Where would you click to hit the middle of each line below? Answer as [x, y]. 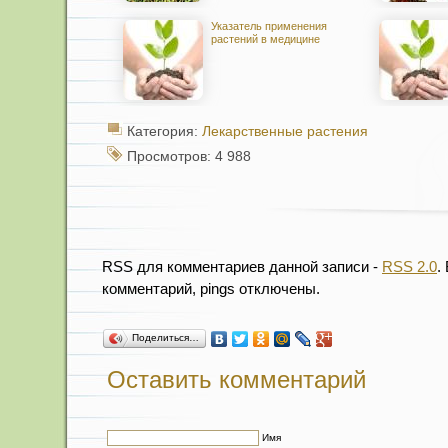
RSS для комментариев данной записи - [242, 266]
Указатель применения [269, 26]
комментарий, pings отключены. [211, 288]
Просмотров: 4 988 [189, 156]
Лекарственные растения [285, 131]
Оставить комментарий [236, 379]
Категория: [164, 131]
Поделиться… [165, 337]
